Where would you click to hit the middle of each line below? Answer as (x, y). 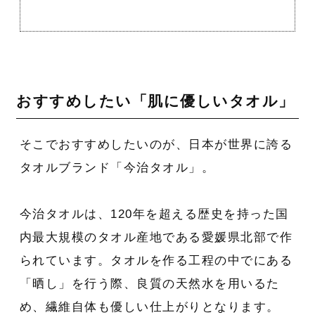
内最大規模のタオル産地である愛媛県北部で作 (156, 238)
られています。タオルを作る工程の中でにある (156, 261)
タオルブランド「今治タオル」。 (117, 168)
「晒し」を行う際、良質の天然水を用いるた (149, 284)
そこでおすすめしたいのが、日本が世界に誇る (156, 145)
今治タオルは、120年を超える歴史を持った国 (154, 214)
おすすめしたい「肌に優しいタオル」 (155, 101)
